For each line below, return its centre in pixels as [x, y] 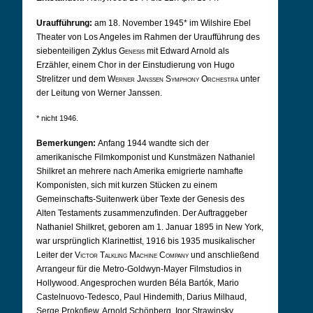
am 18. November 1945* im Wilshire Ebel [173, 23]
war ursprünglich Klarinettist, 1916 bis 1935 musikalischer [146, 241]
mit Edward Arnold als [187, 51]
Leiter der [56, 255]
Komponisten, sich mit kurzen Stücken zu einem [127, 185]
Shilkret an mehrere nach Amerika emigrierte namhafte [140, 171]
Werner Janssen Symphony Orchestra [173, 79]
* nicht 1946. [57, 118]
